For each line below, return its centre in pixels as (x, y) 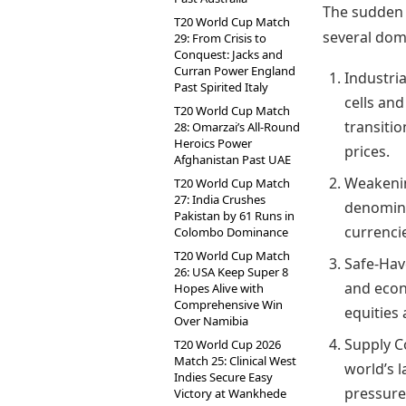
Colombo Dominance (231, 232)
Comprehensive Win (228, 304)
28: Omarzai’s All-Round (237, 127)
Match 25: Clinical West (235, 361)
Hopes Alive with (219, 288)
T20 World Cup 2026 (227, 344)
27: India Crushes (220, 199)
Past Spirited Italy (221, 87)
